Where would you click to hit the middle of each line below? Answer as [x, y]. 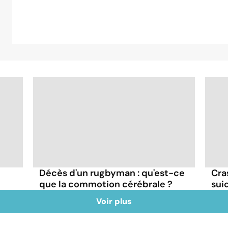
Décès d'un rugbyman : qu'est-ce [112, 173]
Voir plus [114, 201]
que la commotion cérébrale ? [106, 184]
